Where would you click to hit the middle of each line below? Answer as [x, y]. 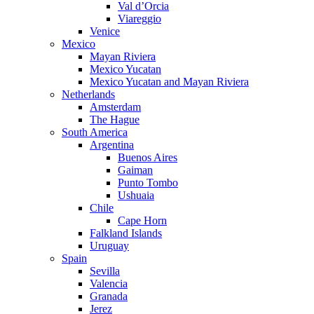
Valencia [109, 284]
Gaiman [135, 170]
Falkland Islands [126, 233]
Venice [105, 31]
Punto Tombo [148, 183]
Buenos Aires [148, 157]
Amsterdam [115, 107]
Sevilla [105, 271]
